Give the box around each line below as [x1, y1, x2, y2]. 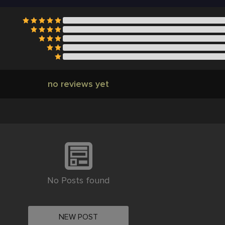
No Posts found [47, 175, 109, 186]
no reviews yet [48, 78, 109, 90]
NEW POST [59, 212, 98, 222]
